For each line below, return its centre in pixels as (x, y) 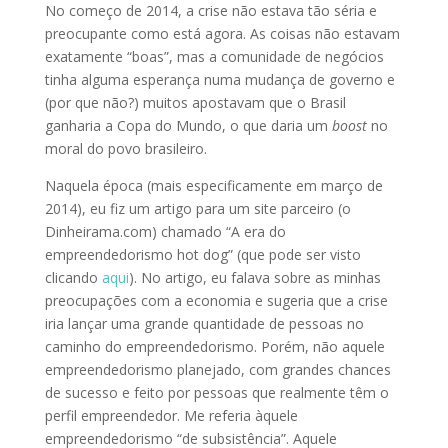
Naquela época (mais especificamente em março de (213, 185)
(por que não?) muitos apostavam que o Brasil (195, 102)
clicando (73, 277)
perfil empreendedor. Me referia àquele (171, 415)
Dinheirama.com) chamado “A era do (165, 231)
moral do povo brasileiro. (125, 148)
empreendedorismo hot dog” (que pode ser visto (202, 254)
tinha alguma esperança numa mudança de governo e (219, 79)
